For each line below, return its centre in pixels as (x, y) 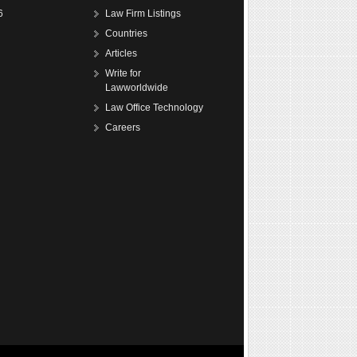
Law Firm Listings (143, 14)
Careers (123, 127)
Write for (123, 73)
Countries (126, 33)
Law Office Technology (154, 108)
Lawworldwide (137, 88)
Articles (121, 53)
